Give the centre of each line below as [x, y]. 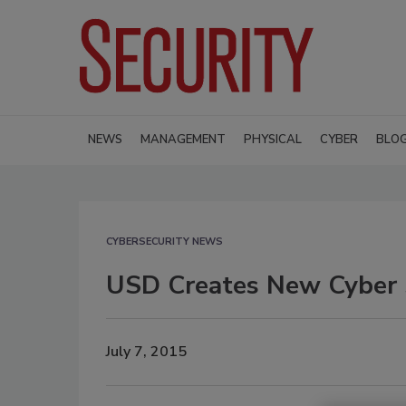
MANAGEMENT [183, 139]
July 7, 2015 [146, 352]
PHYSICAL [273, 139]
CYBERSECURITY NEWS [164, 241]
